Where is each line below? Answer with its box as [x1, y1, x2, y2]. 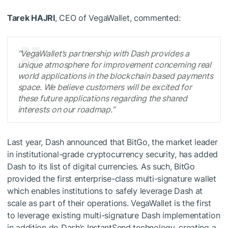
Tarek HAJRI [7, 13, 55, 23]
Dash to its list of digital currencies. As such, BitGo [7, 161, 195, 172]
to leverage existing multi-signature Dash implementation [7, 210, 220, 220]
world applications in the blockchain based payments [17, 71, 213, 81]
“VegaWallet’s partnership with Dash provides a [17, 48, 189, 59]
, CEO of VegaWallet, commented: [54, 13, 181, 23]
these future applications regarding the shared [17, 93, 187, 104]
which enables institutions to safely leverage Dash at [7, 185, 203, 196]
